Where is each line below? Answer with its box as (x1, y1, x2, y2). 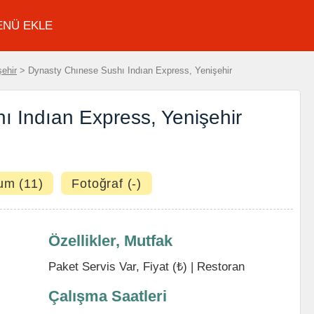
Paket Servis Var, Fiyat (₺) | (48, 260, 197, 273)
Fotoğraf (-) (71, 177, 142, 191)
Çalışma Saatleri (48, 287, 167, 305)
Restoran (197, 260, 245, 273)
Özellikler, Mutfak (48, 232, 172, 250)
